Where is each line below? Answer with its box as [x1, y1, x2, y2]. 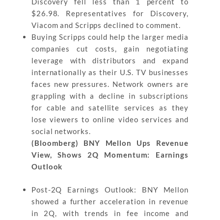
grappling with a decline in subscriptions [31, 91, 189, 100]
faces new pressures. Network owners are [31, 80, 189, 88]
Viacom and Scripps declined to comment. [31, 21, 181, 29]
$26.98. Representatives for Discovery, [31, 9, 189, 18]
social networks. [31, 127, 91, 136]
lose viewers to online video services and [31, 115, 189, 124]
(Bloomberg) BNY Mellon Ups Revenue [31, 138, 189, 147]
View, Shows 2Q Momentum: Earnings [31, 150, 189, 159]
